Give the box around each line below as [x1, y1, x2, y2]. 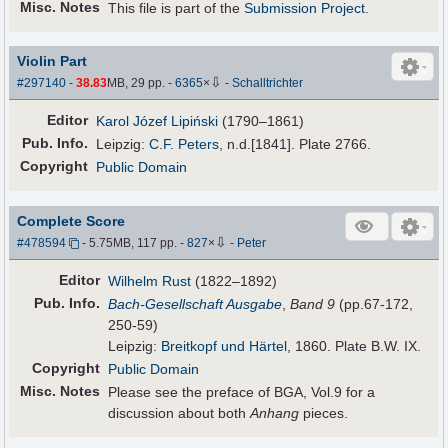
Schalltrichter [232, 76, 304, 91]
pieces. [299, 404, 349, 421]
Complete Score [17, 212, 126, 229]
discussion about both [108, 404, 251, 421]
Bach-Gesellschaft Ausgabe [108, 295, 283, 312]
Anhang [250, 404, 300, 421]
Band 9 [290, 295, 336, 312]
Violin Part [17, 53, 88, 70]
